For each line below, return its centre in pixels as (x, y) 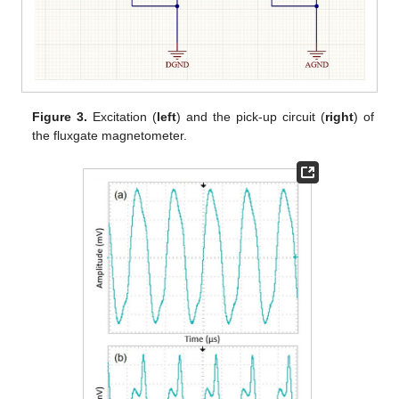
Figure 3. (60, 117)
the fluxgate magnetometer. (110, 136)
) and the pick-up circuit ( (251, 117)
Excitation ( (122, 117)
